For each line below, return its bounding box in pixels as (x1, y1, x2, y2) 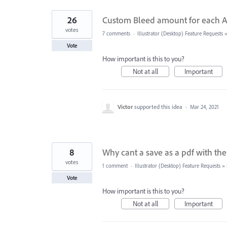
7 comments (102, 29, 130, 37)
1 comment (102, 162, 128, 169)
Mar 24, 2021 (190, 103, 219, 110)
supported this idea (134, 102, 184, 110)
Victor (118, 102, 133, 110)
